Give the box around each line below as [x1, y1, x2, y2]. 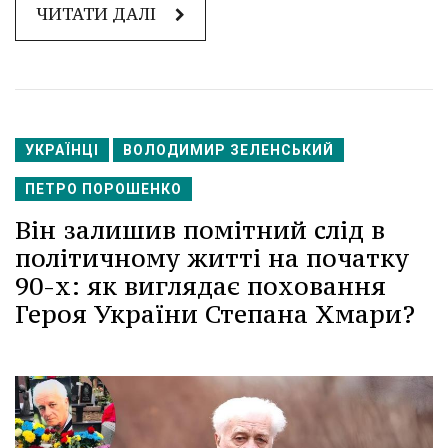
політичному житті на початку [15, 242, 409, 275]
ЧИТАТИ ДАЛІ [36, 3, 160, 26]
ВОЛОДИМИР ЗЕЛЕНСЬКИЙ [123, 142, 334, 159]
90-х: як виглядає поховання [15, 270, 386, 303]
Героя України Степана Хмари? [15, 298, 415, 331]
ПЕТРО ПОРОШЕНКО [25, 181, 182, 198]
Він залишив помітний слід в [15, 214, 385, 247]
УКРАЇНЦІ [25, 142, 99, 159]
